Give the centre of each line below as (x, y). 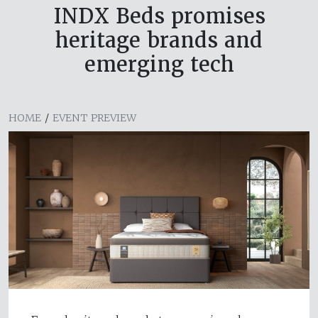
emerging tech (159, 64)
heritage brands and (159, 40)
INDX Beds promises (159, 16)
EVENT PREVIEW (94, 117)
